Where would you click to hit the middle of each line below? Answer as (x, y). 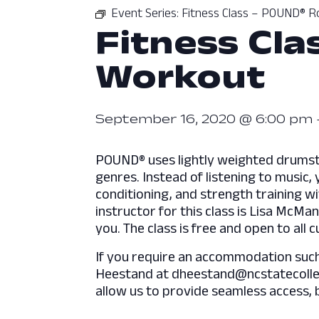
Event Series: (147, 13)
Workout (181, 76)
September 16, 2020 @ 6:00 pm (204, 119)
